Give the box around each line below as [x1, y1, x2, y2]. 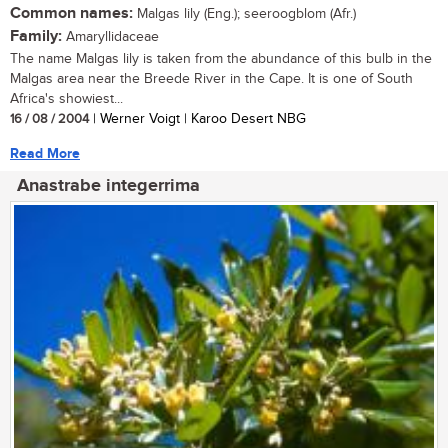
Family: [10, 27, 62, 47]
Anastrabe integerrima [17, 175, 200, 198]
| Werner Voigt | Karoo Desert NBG [89, 111, 306, 128]
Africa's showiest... [10, 91, 123, 108]
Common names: [10, 4, 133, 24]
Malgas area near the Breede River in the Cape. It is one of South [10, 71, 413, 88]
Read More [10, 145, 80, 163]
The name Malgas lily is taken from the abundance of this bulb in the [10, 51, 432, 68]
